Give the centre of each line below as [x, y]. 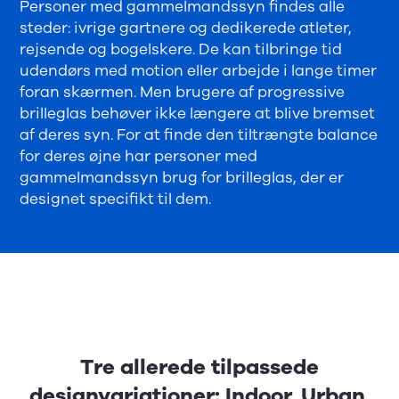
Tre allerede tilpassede [199, 366]
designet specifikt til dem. [116, 199]
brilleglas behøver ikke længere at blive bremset [198, 113]
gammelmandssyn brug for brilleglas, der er [182, 177]
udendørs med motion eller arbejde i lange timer [199, 70]
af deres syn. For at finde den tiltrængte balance [199, 134]
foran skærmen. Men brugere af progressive [183, 92]
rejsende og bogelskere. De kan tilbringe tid [181, 49]
